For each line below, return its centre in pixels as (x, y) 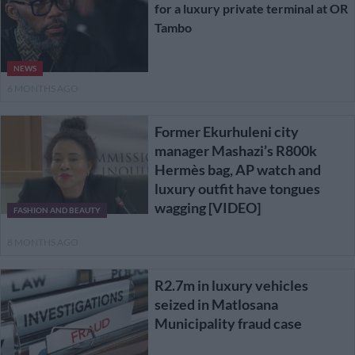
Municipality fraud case (228, 324)
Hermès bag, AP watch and (237, 170)
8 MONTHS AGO (43, 242)
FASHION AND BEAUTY (57, 210)
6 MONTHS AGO (43, 89)
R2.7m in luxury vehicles (231, 286)
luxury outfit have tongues (237, 189)
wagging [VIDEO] (207, 208)
